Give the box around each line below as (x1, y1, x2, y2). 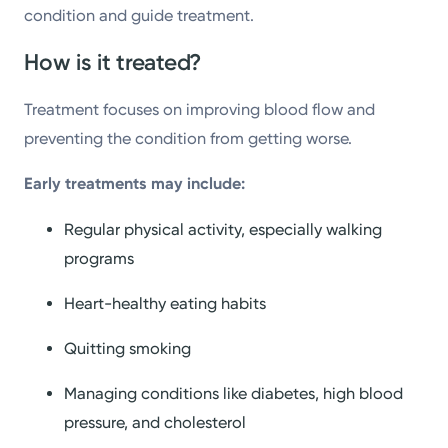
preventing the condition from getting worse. (24, 129, 353, 149)
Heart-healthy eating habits (64, 293, 267, 313)
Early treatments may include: (24, 174, 246, 194)
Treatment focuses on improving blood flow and (24, 100, 376, 120)
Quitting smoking (64, 339, 192, 359)
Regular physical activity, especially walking (64, 219, 383, 239)
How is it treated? (24, 49, 202, 77)
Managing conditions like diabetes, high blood (64, 384, 404, 404)
